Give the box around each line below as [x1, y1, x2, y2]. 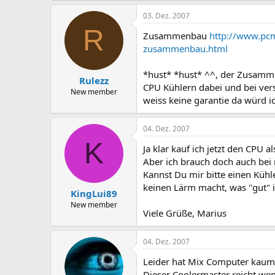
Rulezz [79, 74, 109, 87]
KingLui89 [70, 187, 117, 200]
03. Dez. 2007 [143, 10, 190, 21]
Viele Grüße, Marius [143, 206, 227, 219]
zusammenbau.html [143, 42, 228, 55]
